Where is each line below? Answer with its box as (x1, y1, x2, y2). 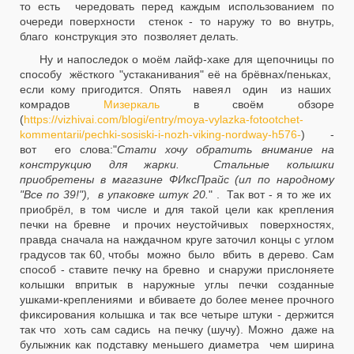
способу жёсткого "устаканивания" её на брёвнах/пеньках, (20, 68, 334, 81)
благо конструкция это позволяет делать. (20, 30, 299, 43)
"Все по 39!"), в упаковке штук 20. (20, 188, 209, 201)
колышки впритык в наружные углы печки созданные (20, 278, 334, 291)
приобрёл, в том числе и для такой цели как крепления (20, 203, 334, 216)
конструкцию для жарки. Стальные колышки (20, 158, 334, 171)
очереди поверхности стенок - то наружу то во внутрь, (20, 15, 334, 28)
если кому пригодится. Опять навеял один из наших (20, 83, 334, 96)
